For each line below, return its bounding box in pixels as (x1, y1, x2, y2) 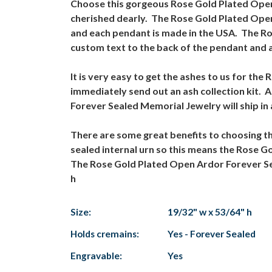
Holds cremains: (70, 228, 139, 239)
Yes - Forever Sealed (168, 228, 256, 239)
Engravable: (70, 250, 122, 261)
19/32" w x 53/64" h (168, 206, 252, 217)
